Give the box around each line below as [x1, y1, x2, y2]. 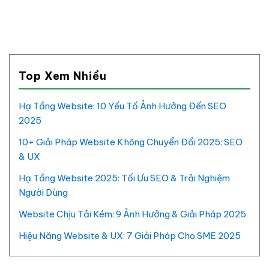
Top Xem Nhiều [19, 69, 107, 83]
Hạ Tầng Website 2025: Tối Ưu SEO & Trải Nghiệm [19, 172, 230, 184]
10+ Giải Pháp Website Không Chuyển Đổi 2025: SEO [19, 136, 243, 148]
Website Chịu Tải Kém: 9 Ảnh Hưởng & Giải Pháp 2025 [19, 208, 246, 220]
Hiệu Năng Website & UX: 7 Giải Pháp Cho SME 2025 [19, 230, 241, 242]
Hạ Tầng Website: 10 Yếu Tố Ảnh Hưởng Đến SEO [19, 100, 226, 112]
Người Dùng [19, 187, 68, 199]
